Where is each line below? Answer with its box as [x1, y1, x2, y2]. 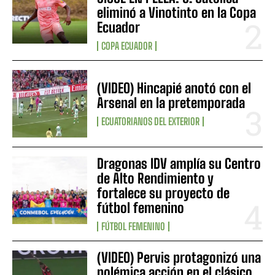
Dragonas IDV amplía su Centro [97, 155, 261, 172]
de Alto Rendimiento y [97, 169, 214, 187]
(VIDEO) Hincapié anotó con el [97, 79, 252, 96]
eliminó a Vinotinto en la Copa [97, 4, 257, 21]
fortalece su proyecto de [97, 184, 230, 201]
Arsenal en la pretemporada [97, 94, 246, 111]
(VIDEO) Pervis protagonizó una [97, 249, 261, 266]
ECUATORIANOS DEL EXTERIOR [101, 115, 200, 127]
